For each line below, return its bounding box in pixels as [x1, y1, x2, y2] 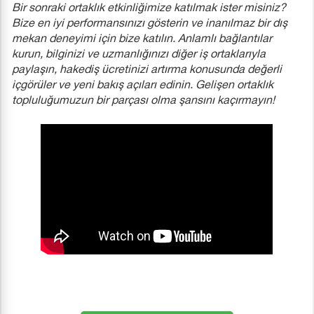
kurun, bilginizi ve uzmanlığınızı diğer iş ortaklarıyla [12, 50, 266, 60]
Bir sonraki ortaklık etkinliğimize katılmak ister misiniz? [12, 4, 286, 14]
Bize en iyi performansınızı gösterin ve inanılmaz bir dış [12, 19, 287, 29]
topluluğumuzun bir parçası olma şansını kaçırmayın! [12, 96, 275, 107]
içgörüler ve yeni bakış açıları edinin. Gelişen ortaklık [12, 81, 273, 91]
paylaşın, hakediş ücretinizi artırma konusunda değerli [12, 65, 282, 76]
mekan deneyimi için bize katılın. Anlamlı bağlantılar [12, 34, 272, 45]
